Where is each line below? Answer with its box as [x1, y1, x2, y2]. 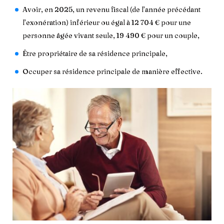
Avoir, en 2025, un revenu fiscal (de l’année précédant [22, 4, 200, 14]
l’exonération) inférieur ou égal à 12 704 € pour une [22, 17, 191, 27]
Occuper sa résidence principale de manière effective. [22, 66, 202, 76]
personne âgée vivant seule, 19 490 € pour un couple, [22, 30, 199, 40]
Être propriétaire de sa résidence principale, [22, 48, 167, 58]
